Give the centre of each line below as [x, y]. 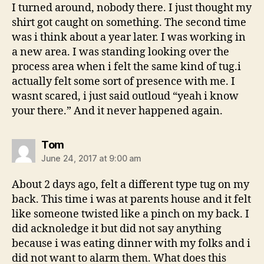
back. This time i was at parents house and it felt [131, 200]
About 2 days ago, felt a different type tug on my [131, 185]
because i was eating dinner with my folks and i [131, 244]
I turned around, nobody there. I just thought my [132, 8]
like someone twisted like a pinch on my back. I [131, 214]
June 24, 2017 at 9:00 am [91, 159]
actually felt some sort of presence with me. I [123, 82]
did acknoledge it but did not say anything [117, 229]
